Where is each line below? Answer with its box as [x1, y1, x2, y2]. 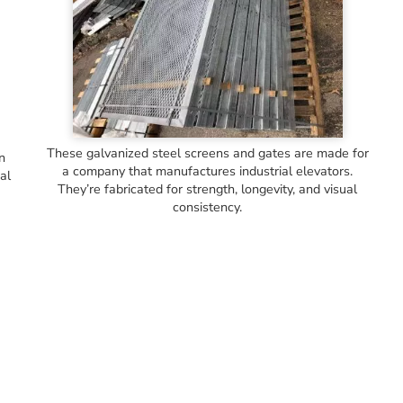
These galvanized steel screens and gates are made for [46, 143, 369, 162]
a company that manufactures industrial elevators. [62, 161, 354, 180]
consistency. [173, 197, 243, 216]
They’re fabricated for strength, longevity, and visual [58, 179, 358, 198]
